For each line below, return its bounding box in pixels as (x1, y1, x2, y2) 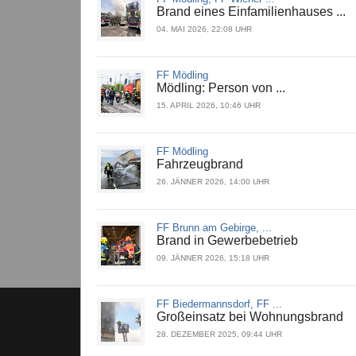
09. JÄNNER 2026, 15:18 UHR (157, 253, 269, 263)
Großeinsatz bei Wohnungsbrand (157, 310, 343, 324)
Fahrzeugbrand (157, 157, 243, 172)
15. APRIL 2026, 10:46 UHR (157, 101, 261, 110)
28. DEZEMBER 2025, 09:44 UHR (157, 330, 282, 339)
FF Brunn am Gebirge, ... (157, 222, 272, 234)
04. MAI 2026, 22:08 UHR (157, 25, 252, 34)
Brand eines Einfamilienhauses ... (157, 5, 346, 19)
